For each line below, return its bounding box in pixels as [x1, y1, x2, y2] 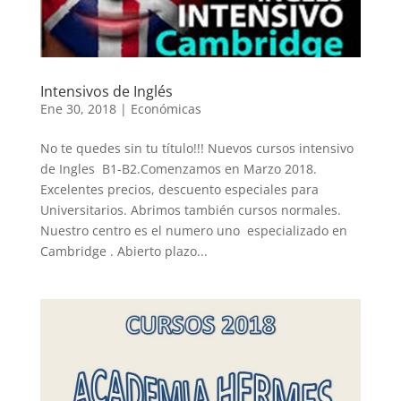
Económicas [130, 99, 201, 117]
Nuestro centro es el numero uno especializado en [39, 221, 347, 239]
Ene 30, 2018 [39, 99, 116, 117]
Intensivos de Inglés [39, 81, 173, 101]
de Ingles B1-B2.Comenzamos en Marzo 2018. [39, 159, 317, 177]
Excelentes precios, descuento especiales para [39, 180, 319, 198]
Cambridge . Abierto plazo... [39, 242, 208, 260]
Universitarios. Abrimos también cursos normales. [39, 200, 341, 218]
